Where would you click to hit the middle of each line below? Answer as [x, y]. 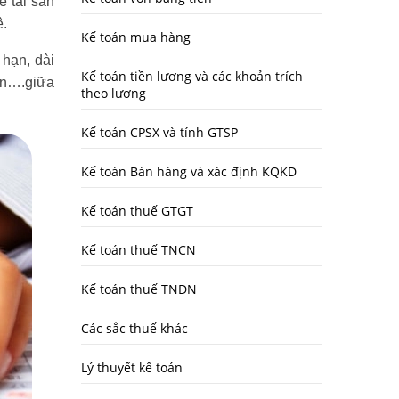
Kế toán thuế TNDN [139, 289]
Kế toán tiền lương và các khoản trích [192, 76]
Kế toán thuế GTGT [137, 211]
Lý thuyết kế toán [132, 367]
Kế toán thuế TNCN [138, 250]
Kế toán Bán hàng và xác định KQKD [189, 171]
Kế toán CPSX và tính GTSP [159, 132]
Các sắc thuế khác [134, 328]
